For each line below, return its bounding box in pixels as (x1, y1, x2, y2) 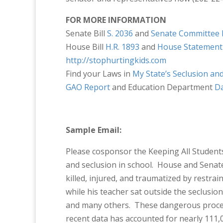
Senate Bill (66, 28, 107, 39)
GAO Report (66, 82, 110, 93)
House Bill (66, 41, 106, 52)
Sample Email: (66, 124, 121, 135)
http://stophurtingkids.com (66, 55, 166, 66)
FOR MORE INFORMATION (66, 14, 166, 25)
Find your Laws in (66, 68, 132, 79)
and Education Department (110, 82, 215, 93)
